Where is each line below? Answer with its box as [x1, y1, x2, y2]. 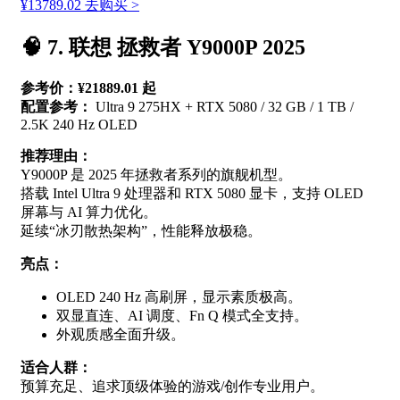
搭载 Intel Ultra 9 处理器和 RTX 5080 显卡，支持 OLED [21, 185, 363, 201]
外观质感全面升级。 [56, 326, 185, 342]
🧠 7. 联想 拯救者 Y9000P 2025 [21, 35, 305, 59]
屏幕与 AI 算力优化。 [21, 204, 157, 220]
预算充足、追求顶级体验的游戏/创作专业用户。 [21, 378, 324, 394]
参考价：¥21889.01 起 [21, 79, 156, 96]
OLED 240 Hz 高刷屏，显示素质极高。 [56, 288, 302, 304]
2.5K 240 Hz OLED [21, 116, 137, 132]
